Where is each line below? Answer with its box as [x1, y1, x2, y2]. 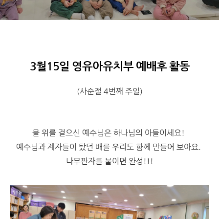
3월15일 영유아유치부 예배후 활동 [29, 60, 190, 73]
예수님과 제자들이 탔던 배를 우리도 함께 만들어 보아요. [16, 142, 203, 152]
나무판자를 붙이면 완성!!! [66, 156, 153, 166]
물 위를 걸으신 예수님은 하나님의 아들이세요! [32, 128, 187, 138]
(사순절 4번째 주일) [76, 87, 143, 96]
